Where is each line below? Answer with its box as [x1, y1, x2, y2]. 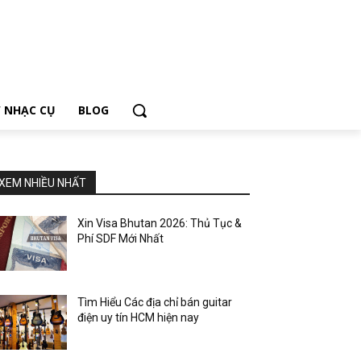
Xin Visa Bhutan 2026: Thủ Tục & [77, 217, 243, 230]
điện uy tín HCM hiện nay [77, 311, 200, 325]
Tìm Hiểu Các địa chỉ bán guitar [77, 296, 233, 309]
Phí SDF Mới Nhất [77, 232, 164, 245]
